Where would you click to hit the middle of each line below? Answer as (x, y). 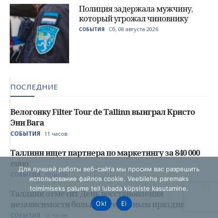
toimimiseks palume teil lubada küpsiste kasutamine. (109, 188)
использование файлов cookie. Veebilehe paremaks (109, 179)
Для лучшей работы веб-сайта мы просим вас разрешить (109, 169)
